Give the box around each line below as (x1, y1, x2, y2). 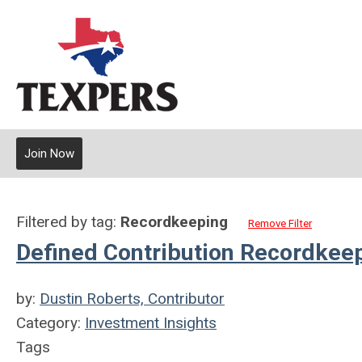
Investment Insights (85, 314, 217, 332)
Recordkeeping (120, 213, 228, 231)
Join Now (24, 146, 74, 161)
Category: (16, 314, 85, 332)
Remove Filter (248, 217, 312, 229)
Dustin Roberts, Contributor (40, 289, 225, 308)
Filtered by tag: (16, 213, 120, 231)
